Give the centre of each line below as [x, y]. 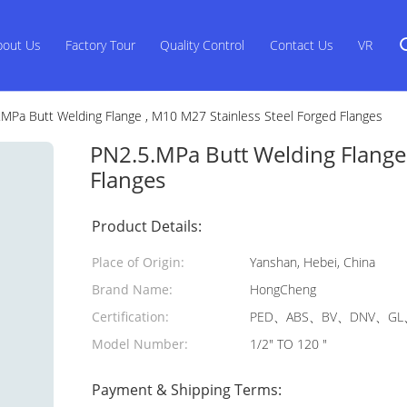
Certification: [130, 317]
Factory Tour [100, 45]
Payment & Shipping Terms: [187, 390]
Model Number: [140, 344]
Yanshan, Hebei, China [313, 262]
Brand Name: [132, 289]
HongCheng [283, 289]
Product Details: [147, 226]
